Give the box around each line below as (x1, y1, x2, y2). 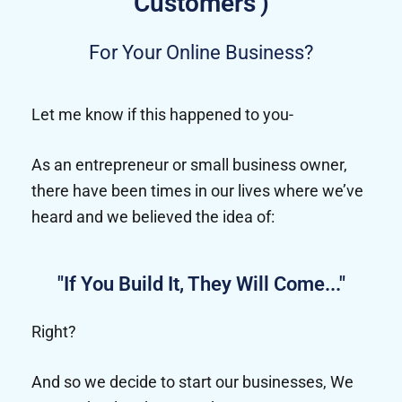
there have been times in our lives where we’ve (31, 181, 363, 201)
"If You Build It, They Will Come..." (57, 273, 345, 296)
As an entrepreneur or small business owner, (31, 155, 347, 175)
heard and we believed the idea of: (31, 207, 275, 227)
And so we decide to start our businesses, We (31, 372, 354, 392)
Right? (31, 322, 76, 342)
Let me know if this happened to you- (31, 105, 293, 125)
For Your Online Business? (89, 41, 313, 65)
